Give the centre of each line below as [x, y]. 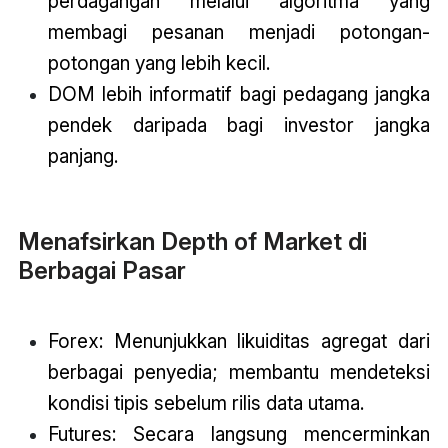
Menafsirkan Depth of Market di [192, 241]
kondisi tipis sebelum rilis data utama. [205, 403]
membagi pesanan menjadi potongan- [239, 32]
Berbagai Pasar [101, 270]
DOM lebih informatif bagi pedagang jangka [239, 94]
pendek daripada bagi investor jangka [239, 125]
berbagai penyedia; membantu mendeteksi [239, 372]
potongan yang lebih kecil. [158, 63]
